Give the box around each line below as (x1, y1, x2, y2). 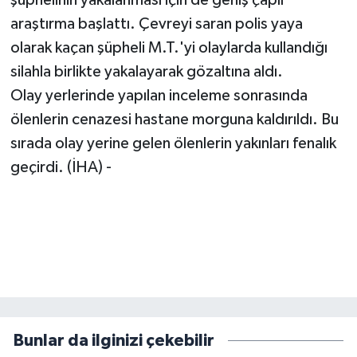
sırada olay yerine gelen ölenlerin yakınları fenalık (10, 135, 336, 152)
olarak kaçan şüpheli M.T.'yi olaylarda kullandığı (10, 40, 328, 57)
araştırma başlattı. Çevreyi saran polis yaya (10, 16, 303, 33)
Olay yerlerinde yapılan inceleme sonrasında (10, 88, 308, 104)
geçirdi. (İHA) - (10, 159, 112, 176)
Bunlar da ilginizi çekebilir (14, 332, 214, 350)
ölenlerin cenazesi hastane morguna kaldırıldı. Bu (10, 112, 339, 128)
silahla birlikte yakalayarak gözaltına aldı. (10, 64, 283, 80)
